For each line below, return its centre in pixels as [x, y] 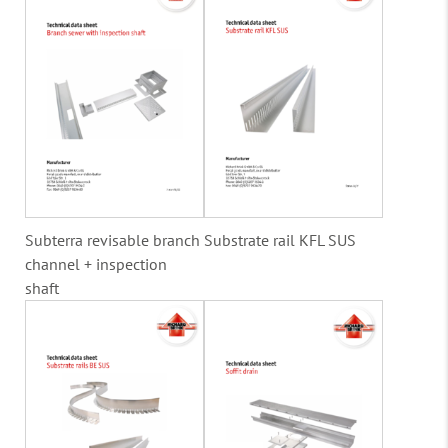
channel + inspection [96, 264]
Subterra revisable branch [112, 240]
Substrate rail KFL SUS [280, 240]
